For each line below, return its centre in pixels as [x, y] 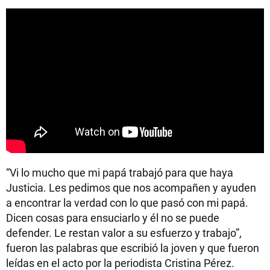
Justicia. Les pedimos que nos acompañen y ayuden [131, 188]
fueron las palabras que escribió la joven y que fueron [133, 248]
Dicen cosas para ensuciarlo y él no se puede [113, 218]
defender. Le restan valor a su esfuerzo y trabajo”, [124, 233]
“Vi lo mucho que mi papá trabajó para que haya [120, 173]
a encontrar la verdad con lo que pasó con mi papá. [127, 203]
